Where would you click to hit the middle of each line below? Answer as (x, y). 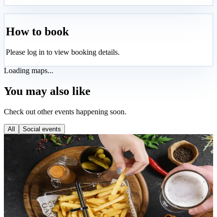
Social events (42, 129)
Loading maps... (29, 71)
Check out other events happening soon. (65, 111)
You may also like (47, 91)
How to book (37, 32)
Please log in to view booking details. (63, 52)
